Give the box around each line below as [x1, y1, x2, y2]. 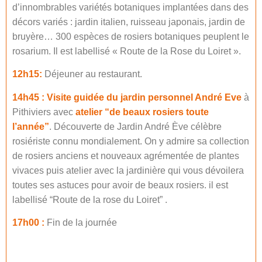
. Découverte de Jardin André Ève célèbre [49, 121, 222, 132]
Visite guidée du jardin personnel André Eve [47, 92, 242, 102]
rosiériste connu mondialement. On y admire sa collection [12, 136, 249, 146]
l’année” [12, 121, 49, 132]
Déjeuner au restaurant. [42, 69, 142, 80]
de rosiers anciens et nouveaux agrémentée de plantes [12, 150, 239, 161]
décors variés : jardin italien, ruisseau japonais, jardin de [12, 16, 245, 27]
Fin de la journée [47, 218, 117, 228]
